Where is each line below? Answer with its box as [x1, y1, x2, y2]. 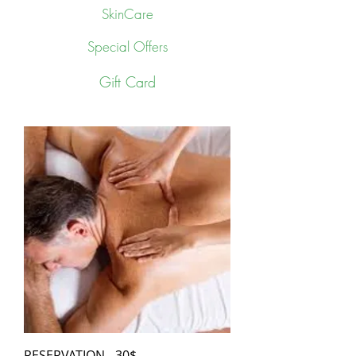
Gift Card [99, 72, 156, 91]
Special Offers [87, 37, 168, 56]
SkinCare [102, 5, 153, 23]
